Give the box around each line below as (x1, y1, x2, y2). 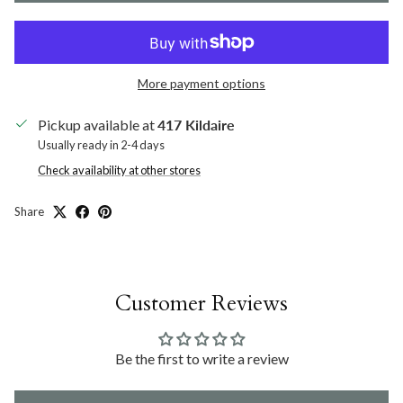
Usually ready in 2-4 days (38, 138, 165, 153)
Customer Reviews (115, 289, 288, 319)
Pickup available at (38, 116, 157, 134)
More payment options (138, 76, 265, 92)
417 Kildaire (157, 116, 235, 134)
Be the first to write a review (114, 350, 289, 368)
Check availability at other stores (38, 163, 201, 178)
